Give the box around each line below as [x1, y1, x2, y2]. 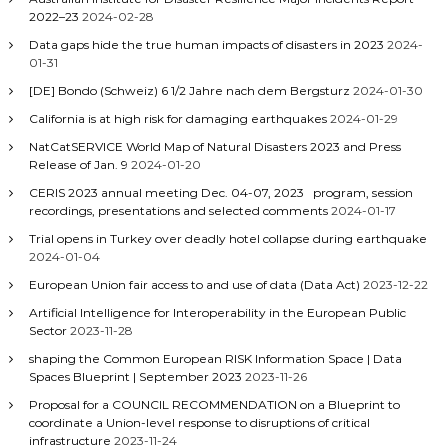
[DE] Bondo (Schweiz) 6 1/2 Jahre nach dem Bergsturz [28, 83, 350, 98]
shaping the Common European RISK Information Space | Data [28, 351, 402, 366]
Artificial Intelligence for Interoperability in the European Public [28, 305, 406, 320]
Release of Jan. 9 [28, 157, 128, 172]
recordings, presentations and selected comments [28, 203, 328, 218]
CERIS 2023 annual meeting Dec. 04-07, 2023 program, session [28, 185, 413, 200]
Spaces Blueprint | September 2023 [28, 369, 242, 384]
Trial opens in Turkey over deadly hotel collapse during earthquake [28, 231, 427, 246]
